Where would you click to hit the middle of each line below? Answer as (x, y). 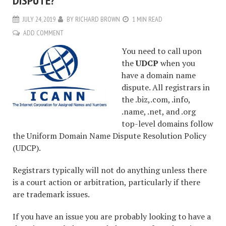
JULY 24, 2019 (39, 19)
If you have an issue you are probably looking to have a (112, 217)
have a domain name (159, 75)
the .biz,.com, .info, (156, 100)
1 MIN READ (147, 19)
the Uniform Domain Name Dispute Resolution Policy (109, 136)
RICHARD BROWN (98, 19)
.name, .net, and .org (159, 112)
